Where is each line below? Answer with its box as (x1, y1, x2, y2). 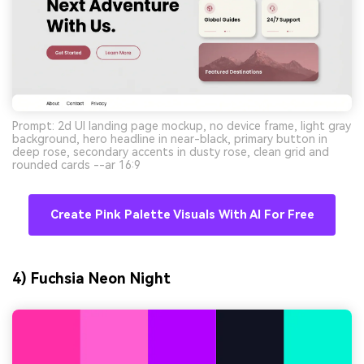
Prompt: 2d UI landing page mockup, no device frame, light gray (12, 119, 351, 132)
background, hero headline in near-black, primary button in (12, 132, 327, 145)
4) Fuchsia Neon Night (12, 270, 171, 288)
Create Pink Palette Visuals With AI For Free (50, 207, 314, 222)
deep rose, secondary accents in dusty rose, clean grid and (12, 145, 329, 158)
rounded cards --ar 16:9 (12, 158, 141, 171)
